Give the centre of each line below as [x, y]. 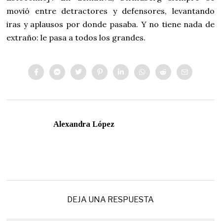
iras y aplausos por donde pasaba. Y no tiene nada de [110, 24]
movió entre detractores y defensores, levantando [110, 11]
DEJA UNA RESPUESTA [110, 199]
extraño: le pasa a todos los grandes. [76, 37]
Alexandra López [84, 124]
